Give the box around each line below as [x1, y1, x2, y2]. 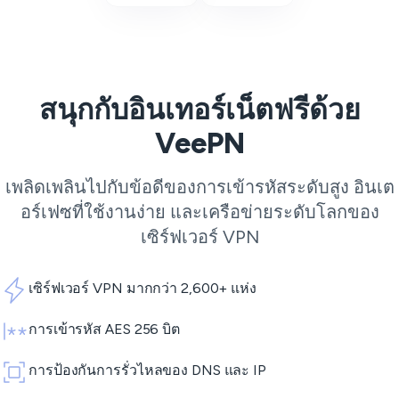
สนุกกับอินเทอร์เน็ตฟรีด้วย [38, 93, 361, 127]
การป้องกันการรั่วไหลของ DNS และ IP [28, 362, 266, 379]
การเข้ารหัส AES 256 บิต [28, 321, 180, 338]
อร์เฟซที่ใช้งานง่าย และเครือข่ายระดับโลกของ [20, 201, 379, 224]
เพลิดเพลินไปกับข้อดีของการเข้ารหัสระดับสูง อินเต [4, 176, 395, 199]
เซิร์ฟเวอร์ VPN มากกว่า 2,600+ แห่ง [28, 280, 256, 297]
